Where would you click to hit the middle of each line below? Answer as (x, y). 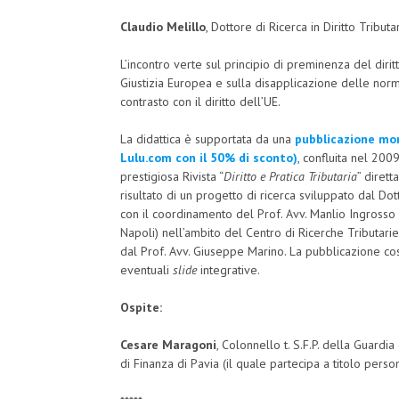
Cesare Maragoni (168, 345)
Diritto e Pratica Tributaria (290, 177)
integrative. (228, 270)
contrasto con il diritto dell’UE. (200, 102)
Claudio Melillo (163, 27)
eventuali (147, 270)
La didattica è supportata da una (208, 139)
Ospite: (141, 308)
